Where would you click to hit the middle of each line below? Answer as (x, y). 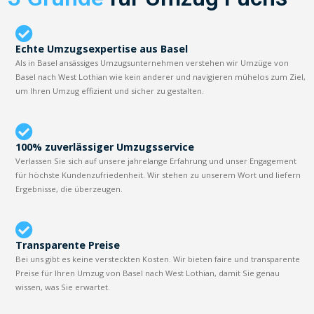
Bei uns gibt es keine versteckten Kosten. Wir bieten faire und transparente (158, 259)
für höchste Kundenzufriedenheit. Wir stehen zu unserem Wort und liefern (158, 175)
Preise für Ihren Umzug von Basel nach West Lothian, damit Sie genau (148, 273)
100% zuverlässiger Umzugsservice (105, 146)
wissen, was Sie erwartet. (63, 287)
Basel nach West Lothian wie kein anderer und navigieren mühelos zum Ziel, (161, 76)
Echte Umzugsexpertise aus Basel (102, 48)
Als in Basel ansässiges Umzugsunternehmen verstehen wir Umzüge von (152, 62)
